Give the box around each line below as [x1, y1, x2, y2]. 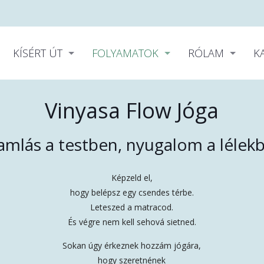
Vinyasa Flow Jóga [45, 96, 219, 125]
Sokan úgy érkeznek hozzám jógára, [62, 240, 202, 251]
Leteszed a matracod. [90, 202, 174, 213]
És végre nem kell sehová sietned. [67, 216, 196, 227]
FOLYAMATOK [92, 46, 159, 60]
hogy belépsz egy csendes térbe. [70, 187, 194, 198]
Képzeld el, [111, 172, 153, 183]
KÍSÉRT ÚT [13, 46, 63, 60]
